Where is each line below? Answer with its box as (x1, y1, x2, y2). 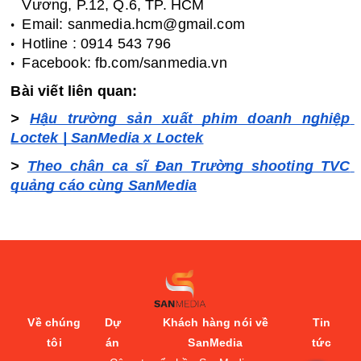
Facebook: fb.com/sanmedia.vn (22, 55, 227, 72)
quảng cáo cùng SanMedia (10, 176, 197, 193)
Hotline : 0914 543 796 (22, 35, 171, 52)
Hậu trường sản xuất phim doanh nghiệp (30, 110, 351, 127)
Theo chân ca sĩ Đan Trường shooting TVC (27, 157, 351, 174)
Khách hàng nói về (162, 315, 269, 329)
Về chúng (27, 315, 81, 329)
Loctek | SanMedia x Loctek (10, 130, 204, 147)
